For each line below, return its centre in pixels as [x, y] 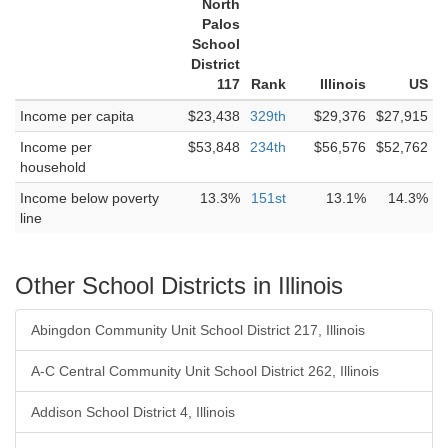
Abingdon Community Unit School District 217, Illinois [198, 330]
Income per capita [77, 116]
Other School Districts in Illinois [179, 285]
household [53, 167]
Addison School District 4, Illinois [133, 412]
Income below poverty [89, 198]
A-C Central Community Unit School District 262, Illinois [205, 371]
